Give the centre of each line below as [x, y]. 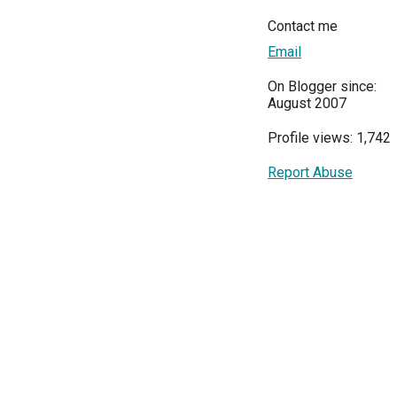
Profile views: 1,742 [329, 137]
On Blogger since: [322, 86]
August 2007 [307, 103]
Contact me [303, 26]
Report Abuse [310, 172]
